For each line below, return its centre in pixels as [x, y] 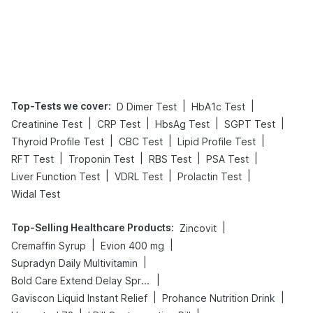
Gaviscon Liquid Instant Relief [79, 298]
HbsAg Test [182, 124]
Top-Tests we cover [60, 105]
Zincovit [198, 228]
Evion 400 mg [132, 245]
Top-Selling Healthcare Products [91, 227]
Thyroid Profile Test [58, 141]
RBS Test [170, 159]
